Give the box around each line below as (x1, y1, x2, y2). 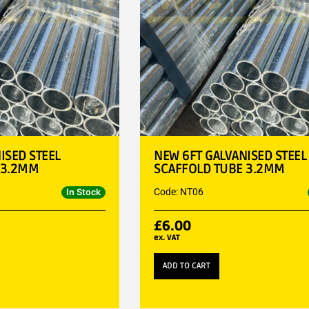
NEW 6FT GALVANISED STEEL (154, 147, 307, 164)
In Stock (66, 186, 101, 197)
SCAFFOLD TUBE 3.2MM (154, 160, 285, 177)
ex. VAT (154, 232, 181, 242)
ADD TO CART (163, 260, 211, 271)
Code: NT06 (154, 186, 204, 197)
